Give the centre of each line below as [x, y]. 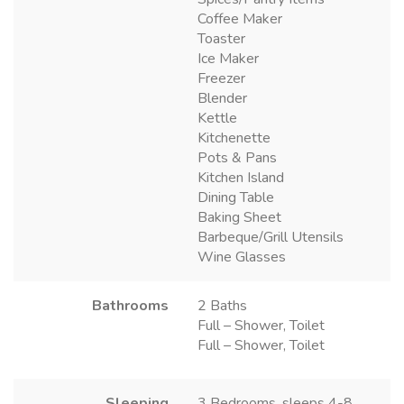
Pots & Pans [237, 158]
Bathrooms [130, 306]
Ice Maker [228, 59]
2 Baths [222, 306]
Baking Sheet [239, 218]
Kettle [217, 119]
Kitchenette [234, 138]
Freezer [221, 79]
